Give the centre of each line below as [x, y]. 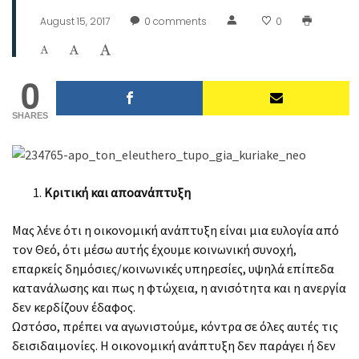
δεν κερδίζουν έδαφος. [74, 307]
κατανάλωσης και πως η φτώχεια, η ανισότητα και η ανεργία [179, 287]
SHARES [30, 115]
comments [179, 21]
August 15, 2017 [75, 21]
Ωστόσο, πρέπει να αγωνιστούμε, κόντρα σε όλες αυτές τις [175, 326]
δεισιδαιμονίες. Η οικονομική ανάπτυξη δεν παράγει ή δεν [174, 345]
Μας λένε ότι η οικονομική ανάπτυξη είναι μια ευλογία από [175, 230]
